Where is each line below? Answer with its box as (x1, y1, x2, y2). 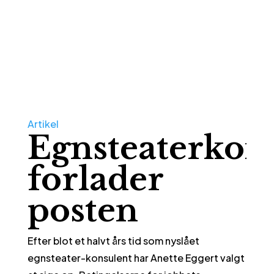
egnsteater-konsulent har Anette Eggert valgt (27, 251, 245, 265)
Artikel (27, 117, 59, 131)
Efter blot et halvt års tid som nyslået (27, 234, 199, 248)
